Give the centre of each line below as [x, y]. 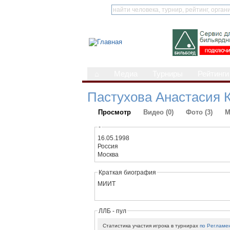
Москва [108, 154]
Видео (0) [158, 112]
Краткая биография [128, 172]
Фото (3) [199, 112]
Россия [108, 146]
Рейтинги [213, 74]
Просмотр [114, 112]
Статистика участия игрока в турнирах [151, 226]
